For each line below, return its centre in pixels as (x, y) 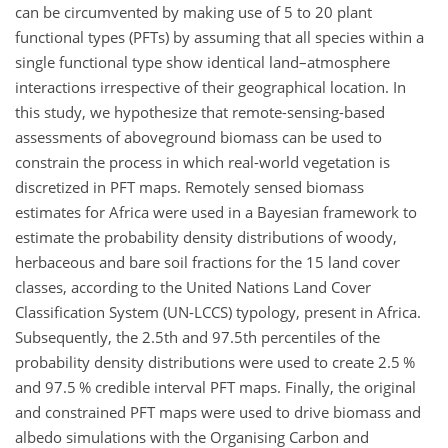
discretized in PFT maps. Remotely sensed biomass (189, 186)
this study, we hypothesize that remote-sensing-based (200, 111)
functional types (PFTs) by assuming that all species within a (219, 36)
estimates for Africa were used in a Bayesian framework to (216, 211)
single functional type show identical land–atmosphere (202, 61)
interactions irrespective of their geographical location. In (210, 86)
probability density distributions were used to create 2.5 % (215, 361)
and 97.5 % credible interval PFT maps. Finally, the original (215, 386)
